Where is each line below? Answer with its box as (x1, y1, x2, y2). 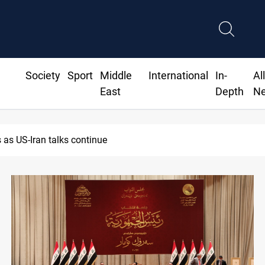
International (148, 69, 209, 82)
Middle (99, 69, 132, 82)
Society (25, 69, 60, 82)
